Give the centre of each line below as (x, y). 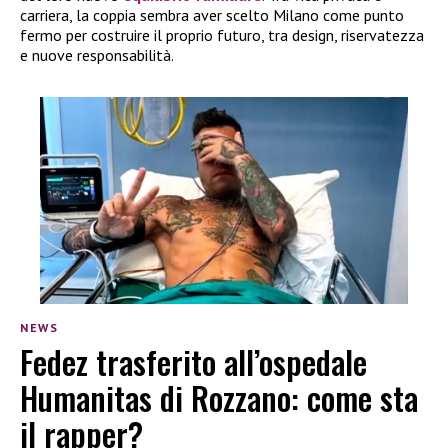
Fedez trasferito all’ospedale (193, 362)
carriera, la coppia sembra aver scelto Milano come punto (212, 14)
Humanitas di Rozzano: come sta (219, 398)
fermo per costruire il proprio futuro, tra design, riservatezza (222, 34)
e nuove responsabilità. (97, 54)
